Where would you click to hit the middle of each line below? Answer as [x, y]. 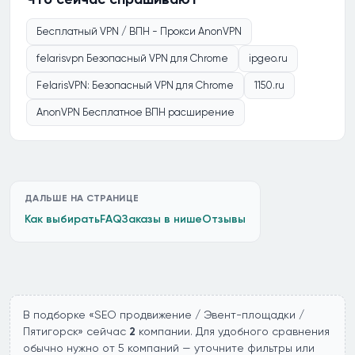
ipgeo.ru [268, 58]
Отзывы [224, 219]
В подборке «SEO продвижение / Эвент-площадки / [164, 315]
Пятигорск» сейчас [76, 331]
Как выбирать [62, 219]
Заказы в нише [162, 219]
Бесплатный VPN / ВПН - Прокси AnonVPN [139, 31]
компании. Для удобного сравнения [233, 331]
